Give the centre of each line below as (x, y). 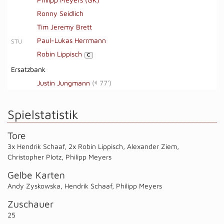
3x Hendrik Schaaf (36, 146)
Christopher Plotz (34, 157)
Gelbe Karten (36, 175)
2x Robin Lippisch (96, 146)
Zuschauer (30, 204)
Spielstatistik (43, 114)
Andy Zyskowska (34, 186)
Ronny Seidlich (60, 13)
